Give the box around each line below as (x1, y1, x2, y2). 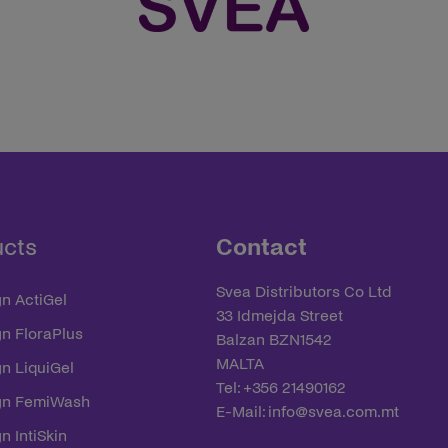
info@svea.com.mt (268, 403, 399, 420)
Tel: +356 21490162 (216, 379, 346, 396)
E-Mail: (216, 403, 268, 420)
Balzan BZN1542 (216, 331, 332, 348)
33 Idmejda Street (216, 307, 343, 324)
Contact (216, 235, 307, 260)
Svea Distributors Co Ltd (216, 283, 392, 300)
